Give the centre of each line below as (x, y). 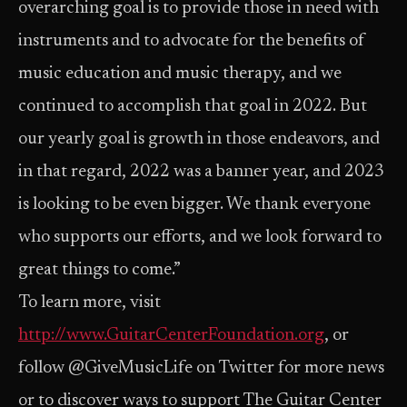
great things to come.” (99, 270)
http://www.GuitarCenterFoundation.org (171, 336)
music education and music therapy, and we (180, 74)
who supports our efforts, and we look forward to (200, 238)
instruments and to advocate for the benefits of (192, 41)
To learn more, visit (89, 303)
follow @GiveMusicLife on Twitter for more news (201, 368)
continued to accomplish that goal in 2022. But (193, 107)
